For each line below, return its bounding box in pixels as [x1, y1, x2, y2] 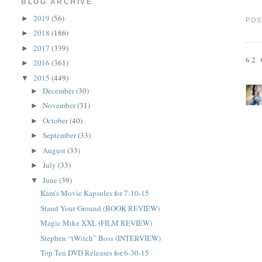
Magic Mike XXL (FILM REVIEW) [40, 218, 152, 228]
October [43, 115, 70, 126]
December [43, 85, 77, 96]
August [43, 144, 68, 156]
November [43, 100, 78, 111]
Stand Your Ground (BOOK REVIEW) [40, 202, 160, 213]
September [43, 130, 78, 141]
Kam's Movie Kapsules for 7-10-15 [40, 188, 149, 198]
